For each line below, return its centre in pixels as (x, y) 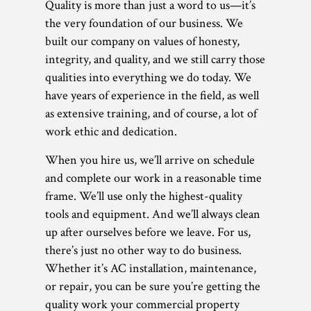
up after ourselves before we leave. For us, (148, 233)
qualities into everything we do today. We (148, 78)
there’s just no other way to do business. (143, 251)
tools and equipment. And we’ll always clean (153, 215)
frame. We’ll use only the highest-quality (144, 196)
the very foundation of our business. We (144, 24)
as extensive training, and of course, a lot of (151, 114)
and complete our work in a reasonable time (153, 178)
